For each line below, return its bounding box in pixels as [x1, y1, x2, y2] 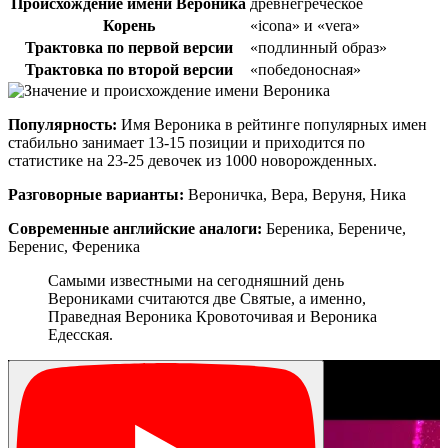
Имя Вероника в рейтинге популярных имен [117, 115, 427, 133]
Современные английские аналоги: [8, 219, 262, 237]
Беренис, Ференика [8, 237, 140, 255]
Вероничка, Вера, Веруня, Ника [184, 185, 406, 203]
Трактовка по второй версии [24, 60, 233, 78]
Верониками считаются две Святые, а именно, [48, 289, 366, 307]
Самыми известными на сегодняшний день [48, 271, 344, 289]
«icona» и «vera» [250, 16, 360, 34]
